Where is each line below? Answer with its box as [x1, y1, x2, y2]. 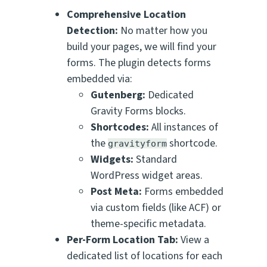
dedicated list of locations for [67, 249, 201, 264]
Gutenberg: [91, 88, 145, 103]
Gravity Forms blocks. [91, 104, 186, 119]
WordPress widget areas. [91, 168, 203, 184]
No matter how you [118, 23, 207, 39]
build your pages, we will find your [67, 39, 216, 55]
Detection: [67, 23, 118, 39]
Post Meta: [91, 184, 142, 200]
